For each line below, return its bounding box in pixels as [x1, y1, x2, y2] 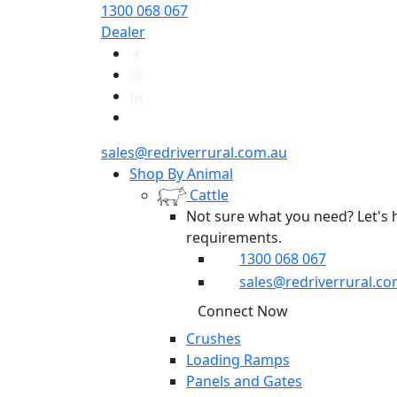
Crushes [186, 328, 241, 348]
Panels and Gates [186, 370, 302, 391]
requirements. [186, 228, 282, 248]
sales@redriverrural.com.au [101, 143, 287, 162]
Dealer [101, 22, 145, 42]
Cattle [190, 185, 229, 205]
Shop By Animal [129, 164, 233, 183]
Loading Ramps [186, 349, 290, 370]
